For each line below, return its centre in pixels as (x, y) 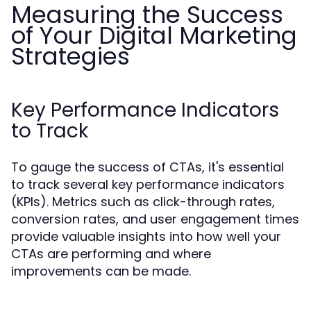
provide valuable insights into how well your (146, 236)
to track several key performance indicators (148, 184)
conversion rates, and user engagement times (155, 219)
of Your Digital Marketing (154, 35)
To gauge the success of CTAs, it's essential (148, 167)
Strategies (70, 56)
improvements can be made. (101, 271)
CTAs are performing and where (111, 254)
